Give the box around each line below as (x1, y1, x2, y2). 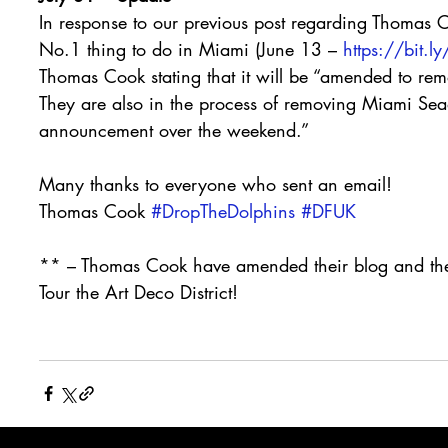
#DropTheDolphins (151, 198, 295, 223)
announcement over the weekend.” (39, 117, 309, 142)
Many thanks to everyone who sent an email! (39, 171, 392, 196)
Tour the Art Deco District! (39, 279, 238, 304)
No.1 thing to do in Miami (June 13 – (39, 36, 343, 61)
